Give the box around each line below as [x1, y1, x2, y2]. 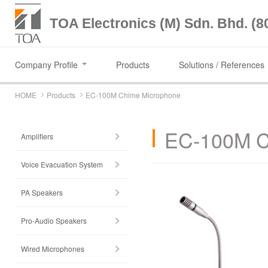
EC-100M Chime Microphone [86, 90, 181, 100]
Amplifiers [21, 131, 53, 141]
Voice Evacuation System [21, 159, 103, 169]
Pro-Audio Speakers [21, 215, 87, 226]
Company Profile [15, 59, 78, 71]
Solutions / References [179, 59, 264, 71]
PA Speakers [21, 187, 63, 197]
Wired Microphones [21, 243, 84, 254]
